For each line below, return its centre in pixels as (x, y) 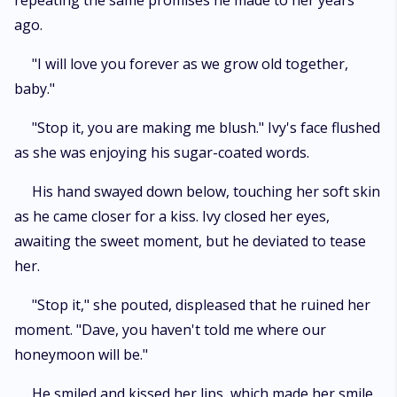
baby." (35, 89)
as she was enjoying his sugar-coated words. (162, 152)
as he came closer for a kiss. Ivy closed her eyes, (172, 216)
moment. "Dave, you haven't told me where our (170, 330)
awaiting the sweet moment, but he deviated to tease (190, 241)
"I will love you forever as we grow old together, (190, 64)
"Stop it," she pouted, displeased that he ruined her (201, 305)
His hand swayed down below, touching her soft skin (206, 191)
